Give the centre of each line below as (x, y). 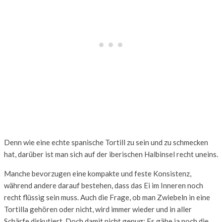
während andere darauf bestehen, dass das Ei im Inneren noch (104, 186)
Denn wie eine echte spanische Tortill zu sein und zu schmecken (106, 142)
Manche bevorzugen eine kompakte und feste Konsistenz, (98, 174)
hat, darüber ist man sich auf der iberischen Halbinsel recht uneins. (111, 154)
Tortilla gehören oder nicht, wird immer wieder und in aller (98, 209)
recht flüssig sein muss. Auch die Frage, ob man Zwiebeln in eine (107, 197)
